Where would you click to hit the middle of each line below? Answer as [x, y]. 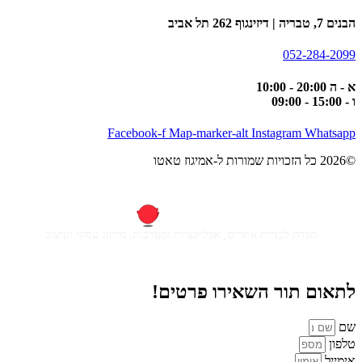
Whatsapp [330, 133]
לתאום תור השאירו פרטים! [254, 291]
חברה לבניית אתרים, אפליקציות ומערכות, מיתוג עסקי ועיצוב [181, 234]
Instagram [276, 133]
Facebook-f [137, 133]
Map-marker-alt [208, 133]
